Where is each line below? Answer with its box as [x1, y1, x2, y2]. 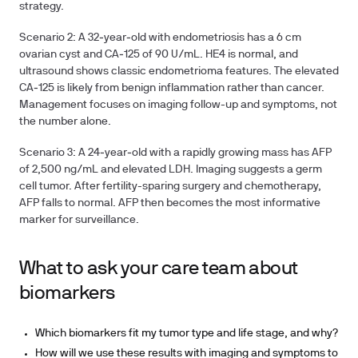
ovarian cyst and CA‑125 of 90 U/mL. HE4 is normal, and [19, 50, 298, 60]
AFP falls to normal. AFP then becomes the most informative [19, 198, 320, 209]
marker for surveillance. [19, 215, 139, 225]
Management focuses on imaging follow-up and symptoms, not [19, 100, 337, 110]
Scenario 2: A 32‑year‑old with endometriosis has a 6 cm [19, 33, 301, 43]
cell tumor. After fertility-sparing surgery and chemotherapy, [19, 181, 321, 192]
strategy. [19, 2, 64, 12]
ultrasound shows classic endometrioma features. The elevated [19, 66, 339, 77]
